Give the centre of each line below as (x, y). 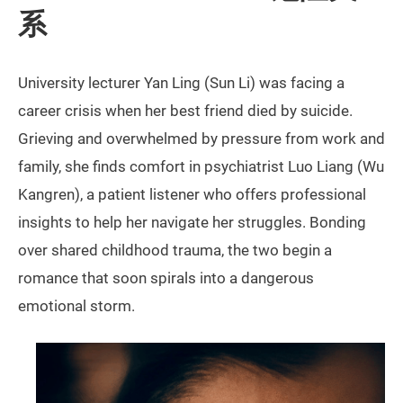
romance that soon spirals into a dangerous (166, 278)
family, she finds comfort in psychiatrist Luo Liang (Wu (201, 166)
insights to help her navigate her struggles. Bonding (192, 222)
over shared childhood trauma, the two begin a (175, 250)
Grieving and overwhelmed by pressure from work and (201, 138)
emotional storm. (76, 305)
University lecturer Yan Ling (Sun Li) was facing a (181, 82)
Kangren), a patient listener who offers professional (192, 194)
